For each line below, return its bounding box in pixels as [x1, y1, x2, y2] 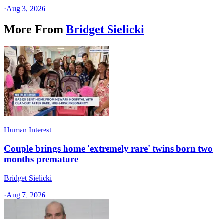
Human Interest [4, 125, 51, 134]
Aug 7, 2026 [6, 191, 45, 199]
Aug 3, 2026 [6, 4, 45, 13]
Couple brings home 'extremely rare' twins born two [4, 143, 213, 154]
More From [4, 22, 63, 36]
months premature [4, 154, 78, 165]
